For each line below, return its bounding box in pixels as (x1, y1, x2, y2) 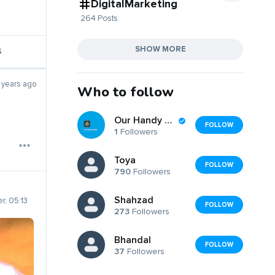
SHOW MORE (134, 44, 186, 54)
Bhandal (114, 234, 151, 247)
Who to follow (77, 82, 174, 101)
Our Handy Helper (165, 114, 172, 127)
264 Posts (80, 12, 118, 23)
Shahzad (114, 194, 153, 207)
